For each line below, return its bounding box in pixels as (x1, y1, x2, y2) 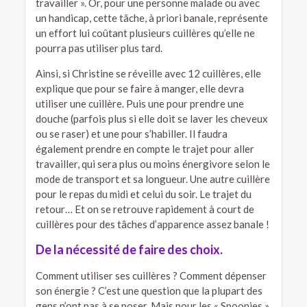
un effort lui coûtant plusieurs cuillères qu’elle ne (35, 26, 255, 39)
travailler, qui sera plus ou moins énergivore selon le (35, 157, 270, 170)
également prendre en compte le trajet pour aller (35, 142, 254, 155)
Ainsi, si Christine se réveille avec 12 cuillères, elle (35, 66, 261, 79)
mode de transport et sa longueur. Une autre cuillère (35, 172, 270, 185)
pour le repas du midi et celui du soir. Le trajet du (35, 187, 251, 200)
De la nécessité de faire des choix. (35, 241, 223, 257)
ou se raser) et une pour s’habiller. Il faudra (35, 127, 228, 140)
